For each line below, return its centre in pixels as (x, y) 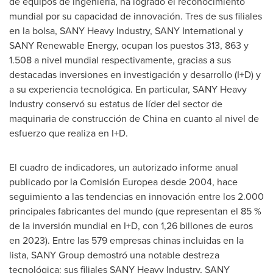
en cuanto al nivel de (213, 119)
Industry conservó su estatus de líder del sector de (116, 104)
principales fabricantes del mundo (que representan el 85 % (135, 211)
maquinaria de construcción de (76, 119)
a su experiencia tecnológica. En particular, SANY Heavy (128, 89)
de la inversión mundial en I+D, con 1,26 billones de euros (131, 226)
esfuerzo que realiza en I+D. (69, 133)
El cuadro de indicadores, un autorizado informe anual (124, 167)
